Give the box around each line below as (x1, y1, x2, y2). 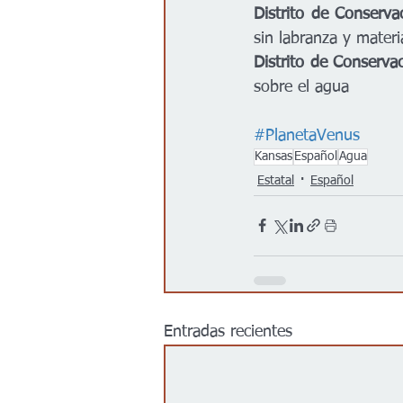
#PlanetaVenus (254, 127, 360, 144)
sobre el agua (254, 78, 349, 95)
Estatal (257, 175, 294, 188)
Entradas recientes (164, 323, 292, 340)
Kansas (255, 149, 292, 163)
